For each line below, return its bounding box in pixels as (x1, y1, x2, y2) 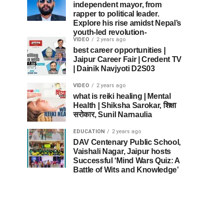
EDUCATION (73, 128, 105, 135)
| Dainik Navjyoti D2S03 (73, 64, 155, 73)
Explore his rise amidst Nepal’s (73, 19, 182, 27)
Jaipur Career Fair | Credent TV (73, 55, 182, 63)
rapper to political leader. (73, 10, 159, 18)
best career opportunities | (73, 46, 166, 54)
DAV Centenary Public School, (73, 138, 181, 146)
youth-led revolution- (73, 28, 147, 36)
